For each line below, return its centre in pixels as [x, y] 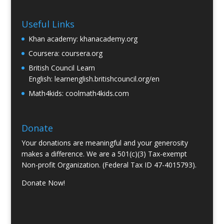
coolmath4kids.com [97, 93]
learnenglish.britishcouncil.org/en [107, 79]
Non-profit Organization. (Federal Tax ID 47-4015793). [109, 164]
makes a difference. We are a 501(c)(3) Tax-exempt [104, 153]
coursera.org [82, 53]
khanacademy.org [108, 39]
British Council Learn [61, 68]
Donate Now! [43, 182]
